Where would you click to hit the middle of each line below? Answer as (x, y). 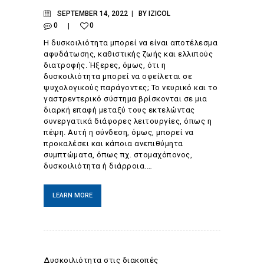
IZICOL (159, 14)
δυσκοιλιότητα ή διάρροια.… (98, 166)
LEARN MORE (72, 195)
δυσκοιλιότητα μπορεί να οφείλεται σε (118, 76)
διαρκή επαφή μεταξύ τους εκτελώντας (119, 110)
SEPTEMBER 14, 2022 (92, 14)
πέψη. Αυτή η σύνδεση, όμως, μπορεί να (119, 132)
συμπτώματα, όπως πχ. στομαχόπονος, (118, 154)
